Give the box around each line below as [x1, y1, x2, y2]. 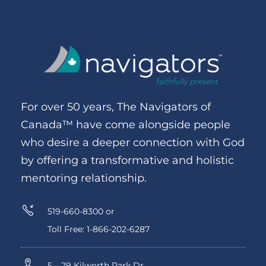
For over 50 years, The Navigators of [20, 100, 211, 113]
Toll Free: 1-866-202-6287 [47, 223, 150, 235]
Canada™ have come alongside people [20, 118, 230, 131]
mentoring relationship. [20, 171, 147, 185]
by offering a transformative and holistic [20, 153, 234, 167]
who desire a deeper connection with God [20, 135, 245, 149]
